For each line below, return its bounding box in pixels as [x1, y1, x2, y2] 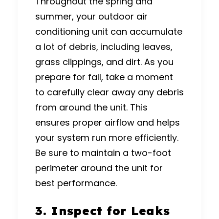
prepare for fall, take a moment [35, 70, 173, 83]
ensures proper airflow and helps [35, 116, 180, 129]
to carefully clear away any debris [35, 86, 184, 98]
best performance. [35, 176, 117, 189]
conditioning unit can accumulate [35, 25, 182, 38]
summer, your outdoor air [35, 10, 148, 22]
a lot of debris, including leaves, [35, 40, 173, 53]
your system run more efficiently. [35, 131, 178, 144]
